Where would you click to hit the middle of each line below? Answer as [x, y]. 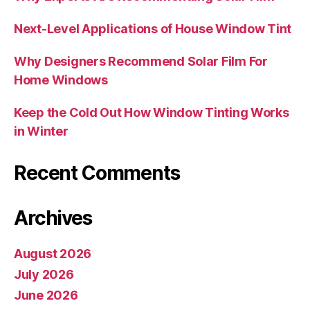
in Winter [41, 131]
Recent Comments [97, 173]
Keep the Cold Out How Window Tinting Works [152, 112]
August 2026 [53, 253]
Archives [53, 218]
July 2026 [44, 274]
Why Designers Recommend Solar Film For [141, 61]
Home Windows [61, 80]
